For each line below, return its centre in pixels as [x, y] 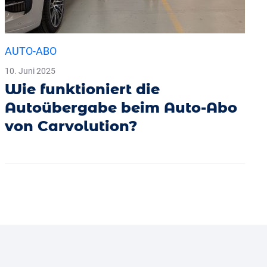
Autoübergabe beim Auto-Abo [121, 107]
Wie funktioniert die [82, 89]
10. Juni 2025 [30, 71]
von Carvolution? [71, 126]
